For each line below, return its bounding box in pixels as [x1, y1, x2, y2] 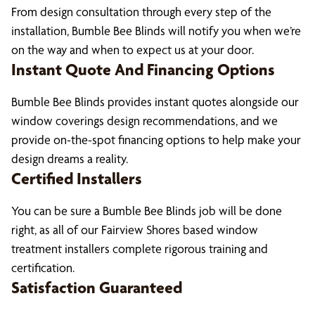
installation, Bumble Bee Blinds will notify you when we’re [11, 23, 301, 38]
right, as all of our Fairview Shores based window [11, 222, 258, 237]
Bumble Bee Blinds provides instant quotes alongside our [11, 94, 299, 109]
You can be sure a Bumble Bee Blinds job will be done [11, 203, 282, 218]
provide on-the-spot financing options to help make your [11, 132, 301, 147]
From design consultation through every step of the [11, 4, 271, 19]
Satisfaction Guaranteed [11, 278, 182, 297]
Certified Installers [11, 169, 142, 188]
